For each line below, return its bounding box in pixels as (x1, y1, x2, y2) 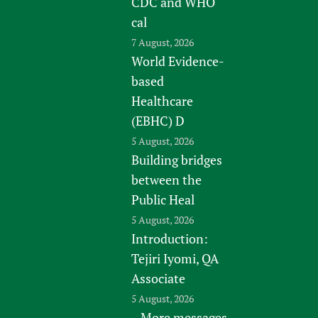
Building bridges (131, 150, 223, 168)
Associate (131, 269, 186, 287)
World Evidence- (131, 52, 225, 70)
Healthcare (131, 92, 194, 109)
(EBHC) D (131, 111, 185, 129)
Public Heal (131, 190, 195, 208)
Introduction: (131, 229, 209, 247)
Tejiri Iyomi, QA (131, 249, 219, 267)
